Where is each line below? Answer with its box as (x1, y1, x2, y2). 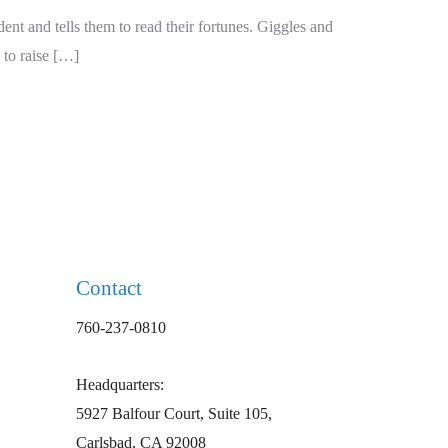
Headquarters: (76, 375, 164, 393)
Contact (76, 275, 142, 299)
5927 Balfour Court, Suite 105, (76, 404, 272, 422)
